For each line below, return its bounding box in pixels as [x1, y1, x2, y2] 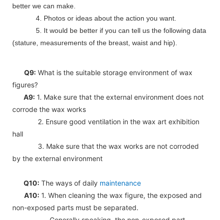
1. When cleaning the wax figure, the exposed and [39, 191, 202, 200]
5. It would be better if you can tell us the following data [12, 27, 206, 35]
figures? [12, 81, 38, 89]
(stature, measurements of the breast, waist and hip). [12, 39, 177, 47]
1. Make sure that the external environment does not [35, 93, 204, 102]
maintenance [100, 179, 141, 188]
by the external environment [12, 154, 103, 163]
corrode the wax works [12, 105, 86, 114]
